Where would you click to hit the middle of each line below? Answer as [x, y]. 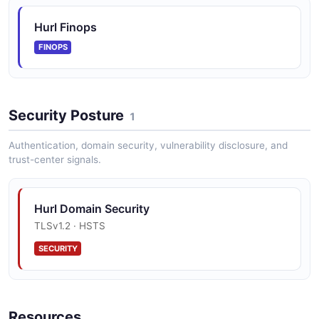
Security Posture [66, 116]
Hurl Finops [66, 27]
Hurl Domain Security [92, 208]
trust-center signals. [55, 159]
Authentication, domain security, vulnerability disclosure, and [148, 145]
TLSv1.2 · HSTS [70, 225]
